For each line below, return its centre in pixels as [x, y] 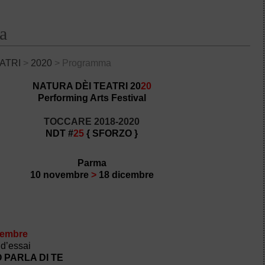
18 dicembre [125, 175]
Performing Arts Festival [92, 98]
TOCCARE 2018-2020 [92, 122]
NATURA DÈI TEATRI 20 [86, 86]
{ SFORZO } [111, 133]
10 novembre [60, 175]
